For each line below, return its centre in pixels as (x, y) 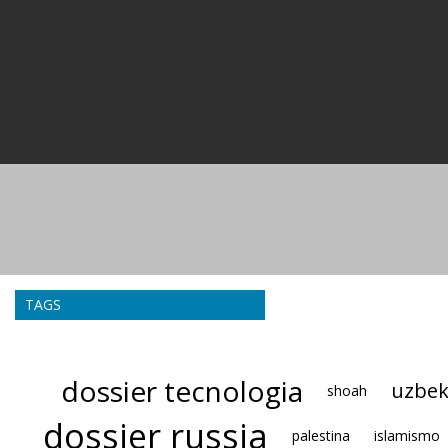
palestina (320, 435)
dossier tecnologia (182, 390)
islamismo (406, 435)
